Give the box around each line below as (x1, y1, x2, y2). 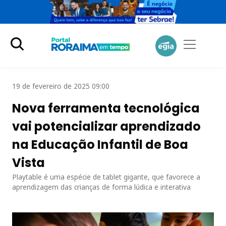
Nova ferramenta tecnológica (12, 99, 200, 117)
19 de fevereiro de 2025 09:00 (12, 81, 109, 91)
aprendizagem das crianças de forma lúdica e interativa (12, 182, 191, 192)
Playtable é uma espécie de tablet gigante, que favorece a (12, 172, 200, 182)
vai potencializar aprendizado (12, 118, 201, 135)
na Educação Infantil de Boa (12, 136, 188, 153)
